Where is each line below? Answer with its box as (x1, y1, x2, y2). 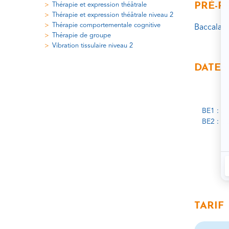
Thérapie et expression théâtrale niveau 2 (52, 11, 173, 18)
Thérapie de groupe (52, 32, 111, 39)
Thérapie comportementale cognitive (52, 21, 161, 29)
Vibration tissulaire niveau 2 (52, 42, 133, 50)
